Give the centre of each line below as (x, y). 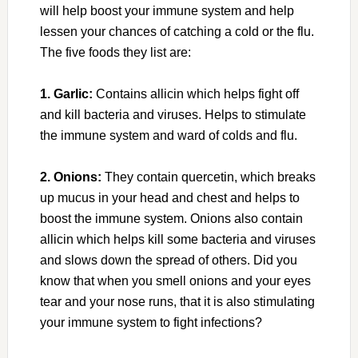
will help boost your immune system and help (167, 11)
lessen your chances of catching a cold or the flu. (177, 32)
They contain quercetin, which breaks (208, 177)
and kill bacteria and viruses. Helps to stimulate (173, 115)
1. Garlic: (66, 94)
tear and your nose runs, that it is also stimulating (177, 302)
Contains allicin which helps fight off (195, 94)
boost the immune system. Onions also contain (171, 219)
